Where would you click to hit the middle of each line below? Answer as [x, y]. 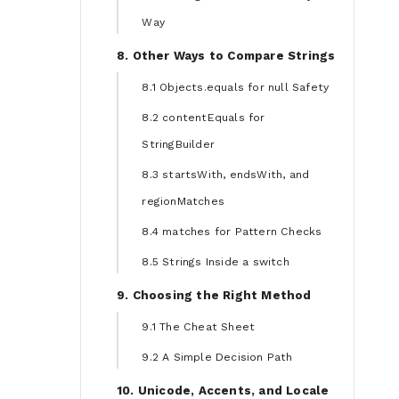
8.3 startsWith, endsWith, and [226, 174]
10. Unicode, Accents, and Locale [223, 390]
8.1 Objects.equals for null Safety [236, 87]
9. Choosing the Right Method [214, 295]
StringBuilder [178, 144]
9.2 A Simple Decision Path [217, 357]
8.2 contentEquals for [204, 117]
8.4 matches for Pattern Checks [232, 231]
